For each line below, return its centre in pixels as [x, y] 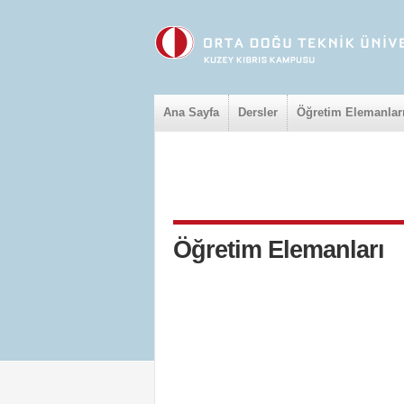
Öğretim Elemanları [279, 250]
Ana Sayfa [191, 112]
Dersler [258, 112]
